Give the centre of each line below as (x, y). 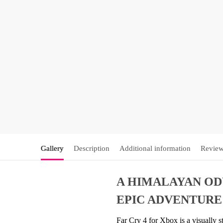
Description (91, 149)
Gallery (52, 149)
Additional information (155, 149)
